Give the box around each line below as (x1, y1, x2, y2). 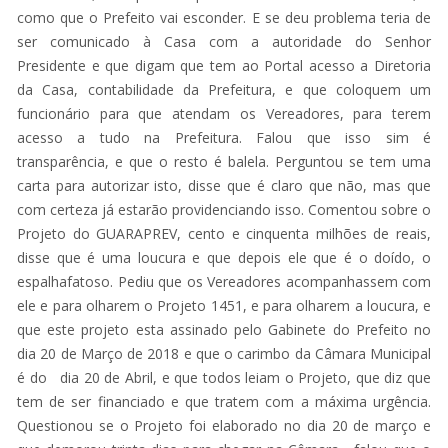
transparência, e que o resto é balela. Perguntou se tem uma (17, 151, 431, 171)
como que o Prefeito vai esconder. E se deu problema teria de (17, 7, 431, 27)
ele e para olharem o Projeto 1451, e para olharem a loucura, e (17, 295, 431, 315)
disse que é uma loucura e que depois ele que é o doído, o (17, 247, 431, 267)
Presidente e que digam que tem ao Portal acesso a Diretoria (17, 55, 431, 75)
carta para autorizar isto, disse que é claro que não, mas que (17, 175, 431, 195)
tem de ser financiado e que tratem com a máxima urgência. (17, 391, 431, 411)
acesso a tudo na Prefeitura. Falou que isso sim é (17, 127, 431, 147)
